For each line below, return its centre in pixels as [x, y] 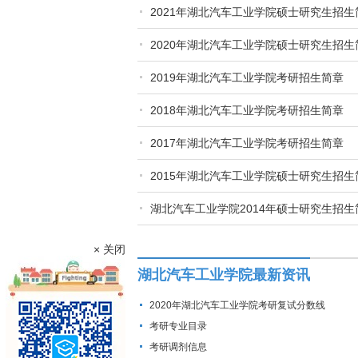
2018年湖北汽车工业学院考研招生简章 [247, 110]
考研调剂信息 [178, 347]
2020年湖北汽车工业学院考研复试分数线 [237, 305]
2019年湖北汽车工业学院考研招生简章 [247, 78]
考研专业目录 [178, 326]
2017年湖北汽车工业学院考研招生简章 [247, 143]
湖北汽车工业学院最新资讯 [224, 275]
